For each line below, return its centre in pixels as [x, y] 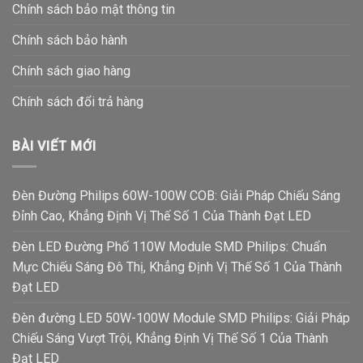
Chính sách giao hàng [71, 71]
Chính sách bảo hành [70, 41]
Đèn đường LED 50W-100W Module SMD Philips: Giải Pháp [181, 318]
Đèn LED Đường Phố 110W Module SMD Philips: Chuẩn [169, 246]
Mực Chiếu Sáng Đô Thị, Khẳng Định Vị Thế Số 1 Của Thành [177, 267]
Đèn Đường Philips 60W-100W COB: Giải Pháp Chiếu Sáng [176, 195]
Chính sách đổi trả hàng [78, 102]
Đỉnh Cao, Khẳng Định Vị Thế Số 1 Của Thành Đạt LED [162, 216]
